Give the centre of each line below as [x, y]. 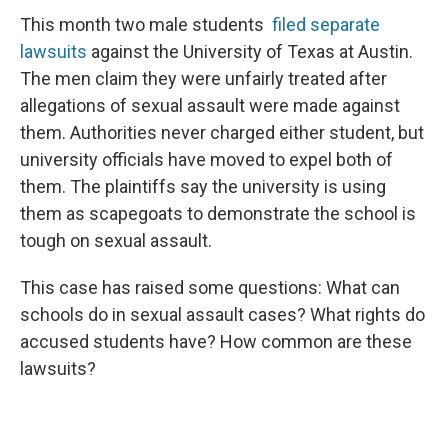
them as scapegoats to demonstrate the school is [218, 213]
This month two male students [146, 24]
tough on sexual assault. [116, 240]
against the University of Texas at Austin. [250, 51]
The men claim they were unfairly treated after [203, 78]
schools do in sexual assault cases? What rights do [222, 314]
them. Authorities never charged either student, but [222, 132]
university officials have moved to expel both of [206, 159]
